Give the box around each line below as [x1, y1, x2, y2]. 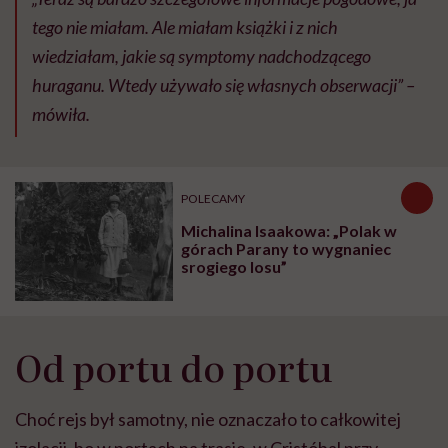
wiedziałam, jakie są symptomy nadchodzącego [32, 45, 371, 68]
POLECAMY [181, 190, 246, 206]
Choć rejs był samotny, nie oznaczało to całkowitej [15, 407, 401, 430]
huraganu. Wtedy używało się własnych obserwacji [32, 74, 397, 97]
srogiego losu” [181, 257, 288, 277]
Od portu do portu [15, 339, 333, 393]
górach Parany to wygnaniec [181, 239, 392, 259]
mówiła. [32, 103, 90, 126]
